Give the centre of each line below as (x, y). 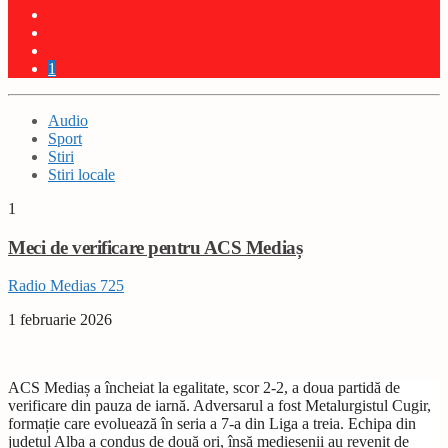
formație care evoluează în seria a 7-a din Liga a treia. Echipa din (212, 424)
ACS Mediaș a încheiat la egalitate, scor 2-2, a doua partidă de (204, 388)
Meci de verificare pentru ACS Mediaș (155, 247)
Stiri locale (81, 174)
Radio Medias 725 (66, 286)
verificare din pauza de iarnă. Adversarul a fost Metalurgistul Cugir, (219, 406)
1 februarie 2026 (60, 320)
